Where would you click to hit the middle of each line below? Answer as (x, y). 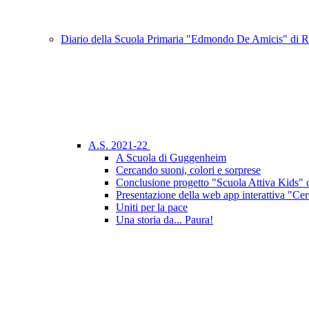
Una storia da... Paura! (165, 220)
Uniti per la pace (152, 208)
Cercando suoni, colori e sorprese (188, 170)
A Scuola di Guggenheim (171, 158)
